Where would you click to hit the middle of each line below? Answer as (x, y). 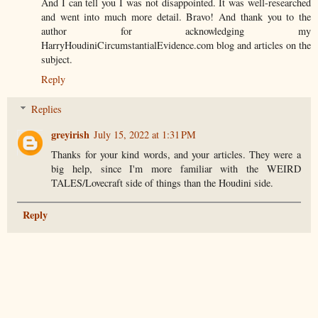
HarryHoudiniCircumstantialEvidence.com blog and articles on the (176, 45)
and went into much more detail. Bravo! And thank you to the (176, 17)
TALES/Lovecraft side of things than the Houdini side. (163, 182)
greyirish (71, 134)
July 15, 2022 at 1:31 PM (145, 134)
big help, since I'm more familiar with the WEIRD (176, 168)
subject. (57, 60)
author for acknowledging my (176, 31)
